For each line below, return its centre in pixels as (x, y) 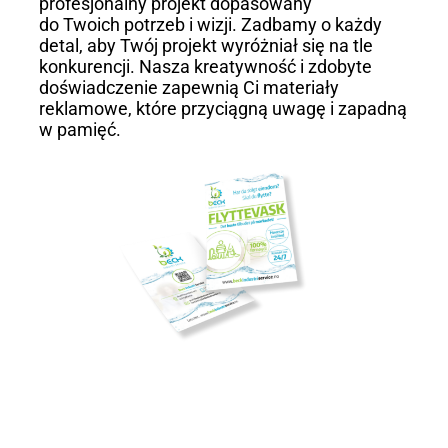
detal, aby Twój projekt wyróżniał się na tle (205, 45)
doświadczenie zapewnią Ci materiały (188, 87)
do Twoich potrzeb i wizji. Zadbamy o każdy (210, 24)
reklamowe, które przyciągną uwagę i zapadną (222, 108)
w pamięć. (79, 129)
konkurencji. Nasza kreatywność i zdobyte (205, 66)
